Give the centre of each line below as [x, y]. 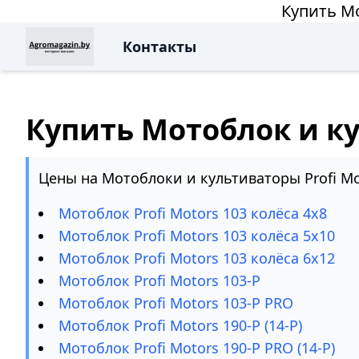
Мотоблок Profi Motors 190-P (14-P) [180, 325]
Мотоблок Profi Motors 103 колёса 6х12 [197, 258]
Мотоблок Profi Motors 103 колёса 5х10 [197, 236]
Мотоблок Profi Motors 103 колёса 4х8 [193, 213]
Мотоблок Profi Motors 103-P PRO [176, 303]
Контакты [159, 46]
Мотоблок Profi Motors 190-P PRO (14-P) [197, 348]
